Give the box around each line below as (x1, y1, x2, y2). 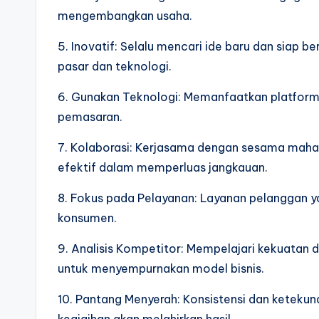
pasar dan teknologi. (58, 59, 172, 73)
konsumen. (58, 211, 117, 225)
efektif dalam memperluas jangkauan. (58, 160, 268, 174)
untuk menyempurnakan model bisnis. (58, 261, 264, 276)
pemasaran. (58, 110, 122, 124)
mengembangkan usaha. (58, 9, 192, 23)
